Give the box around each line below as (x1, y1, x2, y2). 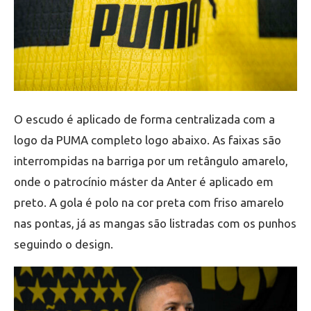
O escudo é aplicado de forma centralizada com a (14, 112, 275, 126)
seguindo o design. (14, 237, 113, 251)
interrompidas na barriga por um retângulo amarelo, (14, 154, 288, 168)
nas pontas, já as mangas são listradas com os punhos (14, 217, 296, 230)
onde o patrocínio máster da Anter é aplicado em (14, 175, 274, 189)
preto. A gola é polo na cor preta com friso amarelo (14, 196, 284, 210)
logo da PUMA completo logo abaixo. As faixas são (14, 133, 281, 147)
